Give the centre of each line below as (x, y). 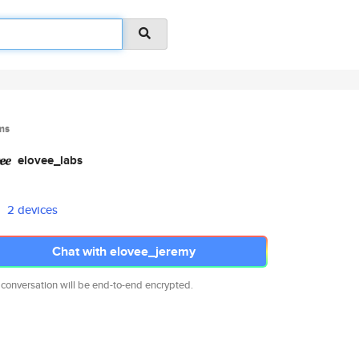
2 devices (33, 210)
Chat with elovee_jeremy (123, 251)
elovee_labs (50, 160)
